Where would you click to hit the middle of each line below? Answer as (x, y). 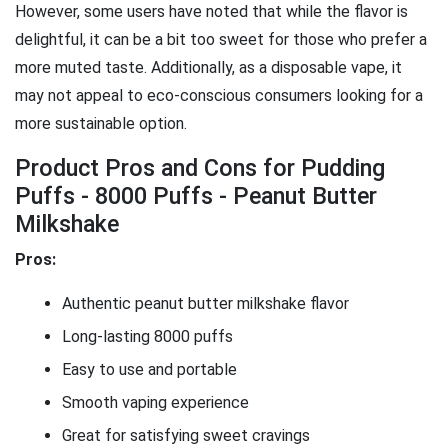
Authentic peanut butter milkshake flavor (205, 303)
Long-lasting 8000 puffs (147, 336)
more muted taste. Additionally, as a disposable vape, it (208, 67)
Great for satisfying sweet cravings (186, 435)
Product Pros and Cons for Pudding (200, 167)
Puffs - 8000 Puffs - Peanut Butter (196, 195)
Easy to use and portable (149, 369)
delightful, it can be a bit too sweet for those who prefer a (221, 39)
